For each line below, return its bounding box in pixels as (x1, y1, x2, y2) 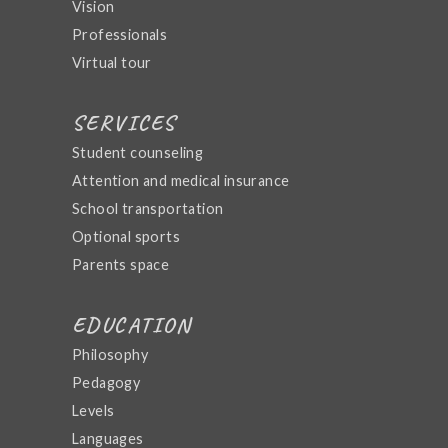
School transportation (72, 199, 224, 217)
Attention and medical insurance (72, 171, 290, 189)
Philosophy (72, 345, 148, 363)
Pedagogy (72, 373, 141, 391)
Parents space (72, 255, 170, 273)
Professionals (72, 25, 168, 43)
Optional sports (72, 227, 180, 245)
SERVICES (72, 108, 177, 136)
